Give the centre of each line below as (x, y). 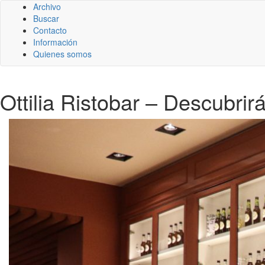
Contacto (50, 30)
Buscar (46, 18)
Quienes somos (62, 54)
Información (55, 42)
